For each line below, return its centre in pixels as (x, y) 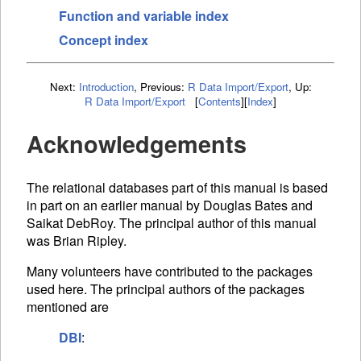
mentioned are (68, 307)
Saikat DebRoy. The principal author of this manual (172, 223)
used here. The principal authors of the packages (166, 289)
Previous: (164, 86)
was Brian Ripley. (77, 241)
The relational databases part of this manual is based (177, 188)
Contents (220, 101)
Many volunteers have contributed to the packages (170, 272)
